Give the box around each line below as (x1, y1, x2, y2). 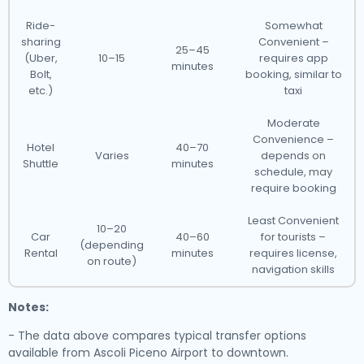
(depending (80, 237, 144, 253)
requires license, (249, 245, 337, 261)
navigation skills (252, 262, 335, 277)
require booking (250, 180, 336, 196)
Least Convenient (248, 213, 339, 228)
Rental (24, 245, 58, 261)
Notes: (8, 299, 49, 315)
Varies (94, 148, 129, 163)
